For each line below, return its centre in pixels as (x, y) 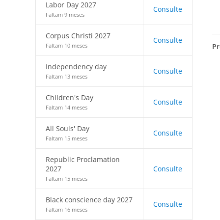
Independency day (76, 67)
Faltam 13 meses (67, 76)
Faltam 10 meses (67, 45)
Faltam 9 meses (65, 14)
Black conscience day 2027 (89, 200)
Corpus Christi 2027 (78, 36)
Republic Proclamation (83, 159)
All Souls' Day (68, 128)
